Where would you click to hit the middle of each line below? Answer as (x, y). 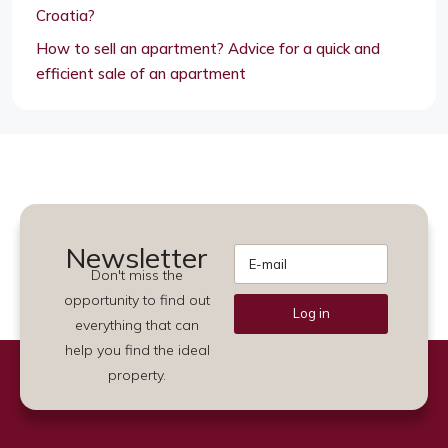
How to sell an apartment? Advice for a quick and (208, 48)
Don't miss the (137, 274)
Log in (311, 313)
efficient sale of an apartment (141, 73)
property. (137, 374)
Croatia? (65, 15)
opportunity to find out (137, 299)
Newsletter (137, 257)
